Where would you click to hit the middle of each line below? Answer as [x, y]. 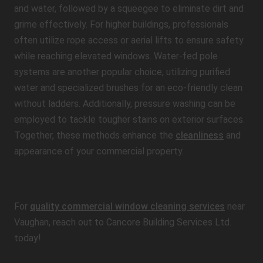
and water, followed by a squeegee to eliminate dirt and [129, 9]
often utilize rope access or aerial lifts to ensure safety [129, 40]
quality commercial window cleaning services [127, 206]
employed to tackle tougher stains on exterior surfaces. [129, 119]
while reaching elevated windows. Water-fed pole [116, 56]
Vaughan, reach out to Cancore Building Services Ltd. [123, 222]
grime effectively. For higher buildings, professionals [121, 24]
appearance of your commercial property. [99, 151]
